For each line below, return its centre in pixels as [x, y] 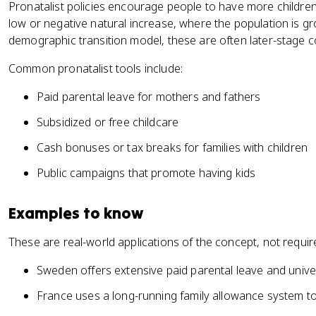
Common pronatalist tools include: [96, 68]
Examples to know [76, 213]
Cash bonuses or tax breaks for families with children [172, 147]
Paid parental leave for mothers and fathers [149, 97]
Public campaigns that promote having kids [146, 173]
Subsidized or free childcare [108, 122]
